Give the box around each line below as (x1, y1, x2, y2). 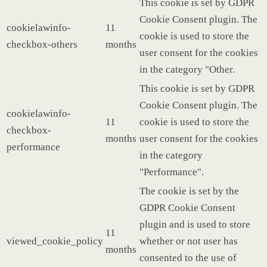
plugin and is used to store (139, 218, 250, 230)
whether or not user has (139, 235, 238, 247)
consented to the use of (139, 252, 237, 263)
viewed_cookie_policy (7, 235, 103, 247)
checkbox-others (7, 38, 77, 50)
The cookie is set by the (139, 185, 239, 197)
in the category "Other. (139, 63, 235, 75)
